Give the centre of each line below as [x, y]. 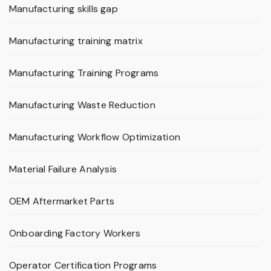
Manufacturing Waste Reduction [82, 105]
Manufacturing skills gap [64, 9]
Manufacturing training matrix [76, 41]
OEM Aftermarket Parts [62, 201]
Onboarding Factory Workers [75, 233]
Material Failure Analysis [63, 169]
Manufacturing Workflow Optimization [95, 137]
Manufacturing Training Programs [84, 73]
